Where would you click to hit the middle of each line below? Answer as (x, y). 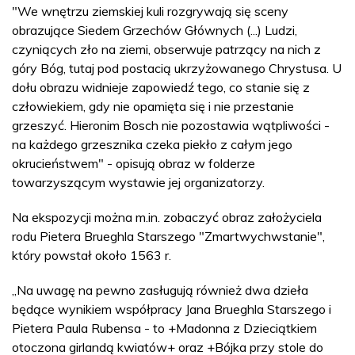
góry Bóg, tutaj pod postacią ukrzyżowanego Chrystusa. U (177, 68)
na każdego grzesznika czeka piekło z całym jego (152, 144)
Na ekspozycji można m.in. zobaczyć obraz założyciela (167, 217)
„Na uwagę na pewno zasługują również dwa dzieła (160, 290)
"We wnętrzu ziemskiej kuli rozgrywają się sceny (150, 11)
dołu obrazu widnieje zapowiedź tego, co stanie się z (161, 87)
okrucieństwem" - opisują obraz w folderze (134, 163)
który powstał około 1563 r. (92, 255)
